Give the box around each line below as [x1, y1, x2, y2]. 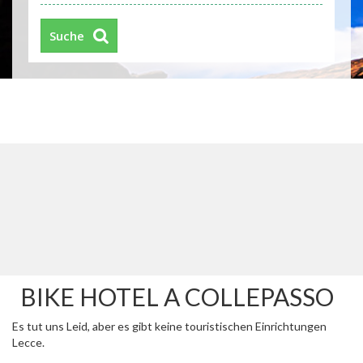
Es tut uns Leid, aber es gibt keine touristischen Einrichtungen [12, 318, 327, 333]
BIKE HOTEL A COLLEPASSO [20, 281, 334, 311]
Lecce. [12, 335, 45, 349]
